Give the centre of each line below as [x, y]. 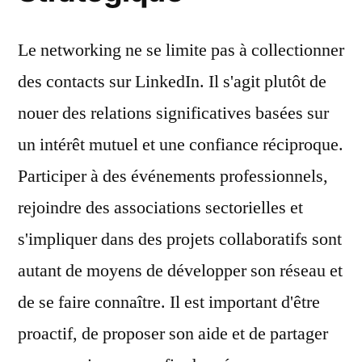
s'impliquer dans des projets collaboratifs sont [180, 239]
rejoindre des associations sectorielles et [160, 208]
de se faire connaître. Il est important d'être [169, 302]
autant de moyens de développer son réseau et [180, 271]
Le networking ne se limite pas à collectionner [181, 50]
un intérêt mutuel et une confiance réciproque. [181, 145]
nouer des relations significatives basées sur [173, 113]
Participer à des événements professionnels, [173, 176]
